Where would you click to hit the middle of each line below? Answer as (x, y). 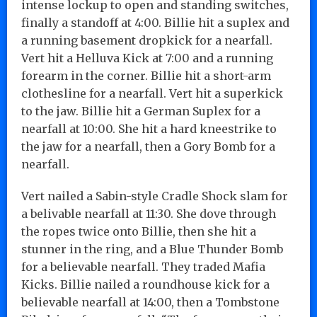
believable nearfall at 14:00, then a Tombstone (150, 302)
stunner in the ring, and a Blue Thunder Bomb (152, 249)
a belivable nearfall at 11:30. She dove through (149, 213)
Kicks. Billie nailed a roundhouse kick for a (145, 284)
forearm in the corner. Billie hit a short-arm (146, 75)
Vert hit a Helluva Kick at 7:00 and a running (147, 58)
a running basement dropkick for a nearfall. (147, 40)
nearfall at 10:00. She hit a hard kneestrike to (149, 128)
